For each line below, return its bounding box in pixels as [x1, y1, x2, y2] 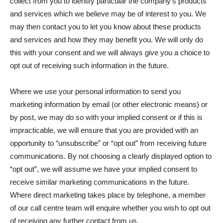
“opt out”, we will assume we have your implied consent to [10, 165, 197, 173]
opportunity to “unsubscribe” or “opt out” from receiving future [10, 139, 207, 147]
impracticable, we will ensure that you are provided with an [10, 126, 198, 134]
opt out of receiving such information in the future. [10, 61, 169, 70]
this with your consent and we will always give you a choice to [10, 48, 210, 57]
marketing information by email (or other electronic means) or [10, 100, 208, 109]
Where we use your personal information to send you [10, 87, 181, 96]
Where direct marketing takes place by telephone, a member [10, 191, 206, 199]
